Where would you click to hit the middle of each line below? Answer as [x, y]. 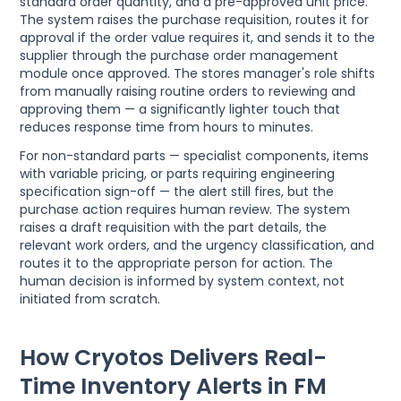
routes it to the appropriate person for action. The [177, 263]
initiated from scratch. [90, 299]
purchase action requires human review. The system [185, 209]
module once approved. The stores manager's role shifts [198, 73]
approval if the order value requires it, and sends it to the [198, 37]
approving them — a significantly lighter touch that [180, 109]
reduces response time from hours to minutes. [167, 127]
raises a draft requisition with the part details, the [174, 227]
